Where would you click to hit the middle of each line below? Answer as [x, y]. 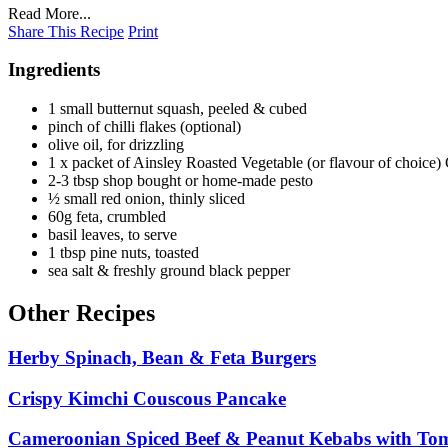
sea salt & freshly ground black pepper [169, 271]
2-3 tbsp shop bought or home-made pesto [180, 181]
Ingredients [54, 70]
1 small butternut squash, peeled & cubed [177, 109]
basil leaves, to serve [112, 235]
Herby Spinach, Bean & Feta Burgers [162, 357]
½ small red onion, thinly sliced [146, 199]
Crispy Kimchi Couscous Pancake [147, 398]
